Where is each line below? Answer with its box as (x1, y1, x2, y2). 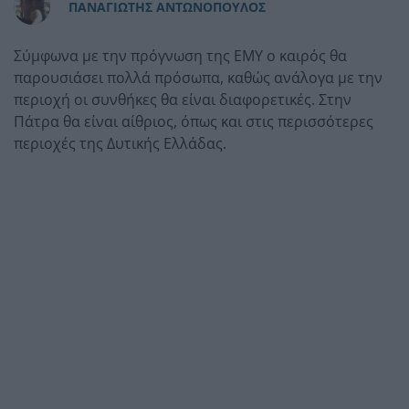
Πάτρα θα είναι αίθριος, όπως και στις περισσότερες (14, 110, 373, 131)
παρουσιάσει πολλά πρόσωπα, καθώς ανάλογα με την (14, 67, 383, 88)
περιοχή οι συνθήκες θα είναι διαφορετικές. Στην (14, 89, 351, 110)
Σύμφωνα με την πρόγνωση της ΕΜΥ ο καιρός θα (14, 45, 347, 66)
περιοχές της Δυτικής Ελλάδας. (14, 132, 226, 153)
